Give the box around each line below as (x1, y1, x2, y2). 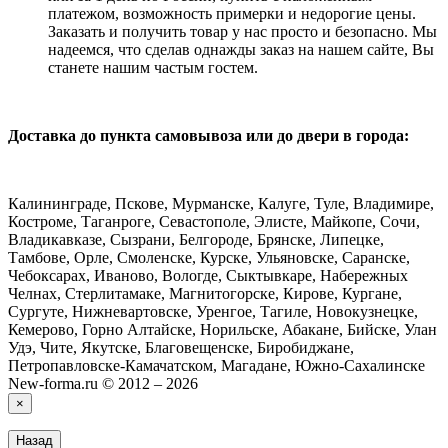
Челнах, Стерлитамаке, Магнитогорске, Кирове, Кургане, (8, 285, 402, 303)
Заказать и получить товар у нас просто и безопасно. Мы (48, 23, 437, 41)
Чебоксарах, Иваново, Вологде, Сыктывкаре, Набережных (8, 267, 408, 285)
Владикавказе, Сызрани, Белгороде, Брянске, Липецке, (8, 231, 384, 249)
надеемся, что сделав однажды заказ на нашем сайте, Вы (48, 41, 434, 59)
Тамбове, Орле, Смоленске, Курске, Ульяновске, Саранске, (8, 249, 410, 267)
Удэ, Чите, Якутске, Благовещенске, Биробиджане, (8, 339, 354, 357)
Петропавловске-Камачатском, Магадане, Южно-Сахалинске (8, 357, 425, 375)
